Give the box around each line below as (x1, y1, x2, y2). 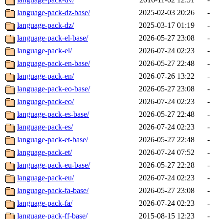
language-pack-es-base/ (17, 110, 89, 119)
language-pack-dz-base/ (17, 8, 90, 17)
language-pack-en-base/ (17, 59, 90, 68)
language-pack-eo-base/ (17, 85, 90, 93)
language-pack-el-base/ (17, 34, 88, 43)
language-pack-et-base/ (17, 135, 88, 144)
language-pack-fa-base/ (17, 186, 88, 195)
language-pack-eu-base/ (17, 161, 90, 170)
